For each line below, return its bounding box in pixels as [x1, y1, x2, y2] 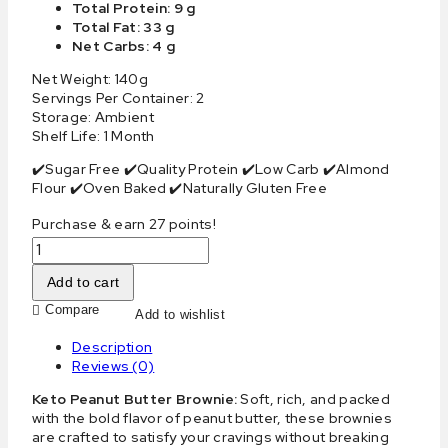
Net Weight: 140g [32, 69, 148, 88]
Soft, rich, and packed [240, 389, 391, 408]
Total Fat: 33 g [72, 17, 175, 36]
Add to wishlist [135, 306, 225, 322]
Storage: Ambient [32, 107, 154, 126]
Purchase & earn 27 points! [32, 214, 216, 233]
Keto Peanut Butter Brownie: [32, 389, 241, 408]
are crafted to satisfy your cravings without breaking [32, 427, 389, 446]
